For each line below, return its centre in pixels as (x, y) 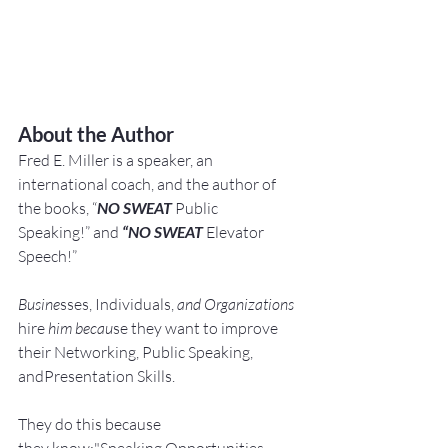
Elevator (235, 232)
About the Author (96, 134)
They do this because (91, 424)
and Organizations (237, 304)
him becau (79, 328)
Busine (39, 304)
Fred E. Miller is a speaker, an (117, 160)
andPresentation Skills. (96, 376)
